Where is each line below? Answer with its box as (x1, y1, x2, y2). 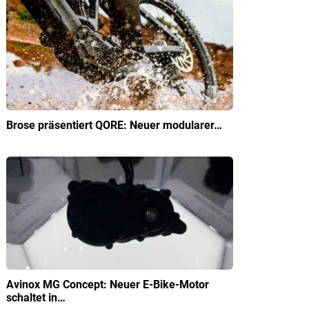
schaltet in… (6, 291, 66, 304)
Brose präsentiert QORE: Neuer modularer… (6, 118, 222, 132)
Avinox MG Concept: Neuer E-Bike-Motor (6, 278, 209, 291)
